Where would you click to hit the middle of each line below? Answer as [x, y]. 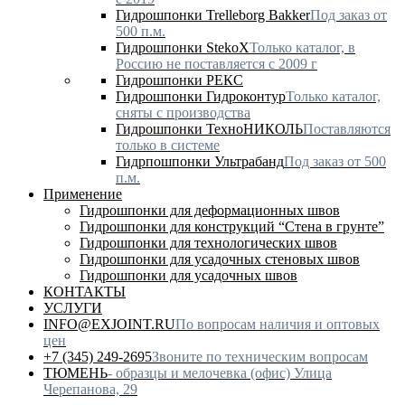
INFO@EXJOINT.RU [109, 324]
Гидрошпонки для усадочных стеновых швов [220, 259]
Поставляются [347, 128]
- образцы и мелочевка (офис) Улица [220, 372]
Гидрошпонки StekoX [183, 47]
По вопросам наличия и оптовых [278, 324]
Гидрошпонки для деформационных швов [210, 210]
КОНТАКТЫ [85, 291]
